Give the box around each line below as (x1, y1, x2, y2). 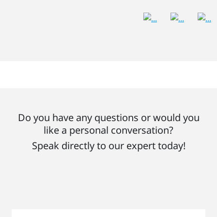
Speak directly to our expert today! (31, 139, 186, 152)
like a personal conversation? (44, 123, 173, 137)
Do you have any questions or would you (17, 110, 200, 124)
